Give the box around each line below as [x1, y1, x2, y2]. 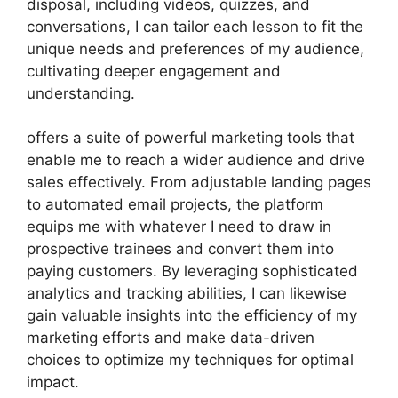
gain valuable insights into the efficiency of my [27, 306, 357, 324]
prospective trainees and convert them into [27, 240, 334, 258]
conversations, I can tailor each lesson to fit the [27, 17, 363, 36]
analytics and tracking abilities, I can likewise [27, 284, 346, 302]
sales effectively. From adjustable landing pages [27, 173, 371, 191]
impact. [27, 373, 79, 391]
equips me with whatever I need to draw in [27, 218, 331, 235]
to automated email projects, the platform [27, 195, 323, 213]
